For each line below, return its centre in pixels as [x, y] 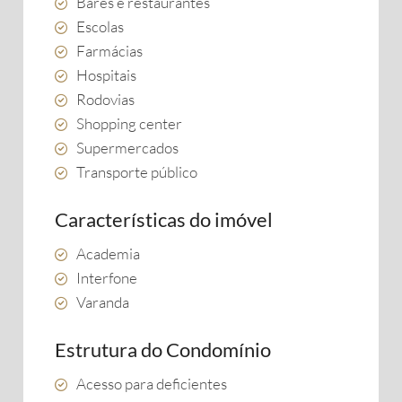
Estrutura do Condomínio [163, 350]
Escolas [100, 26]
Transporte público [137, 172]
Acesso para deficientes [152, 384]
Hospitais [106, 75]
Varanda [103, 302]
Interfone [107, 278]
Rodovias [105, 99]
